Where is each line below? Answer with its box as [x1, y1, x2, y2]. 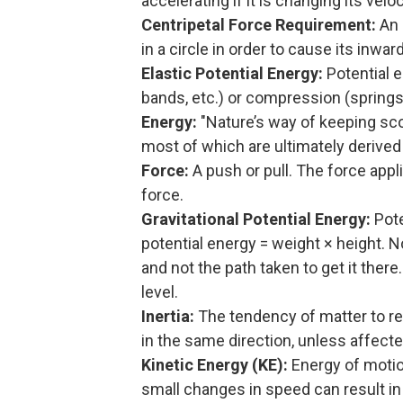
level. [141, 282, 178, 301]
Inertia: [141, 306, 194, 326]
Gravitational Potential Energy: [141, 209, 371, 228]
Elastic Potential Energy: [141, 63, 323, 83]
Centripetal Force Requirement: [141, 14, 376, 34]
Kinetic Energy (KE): [141, 354, 288, 374]
